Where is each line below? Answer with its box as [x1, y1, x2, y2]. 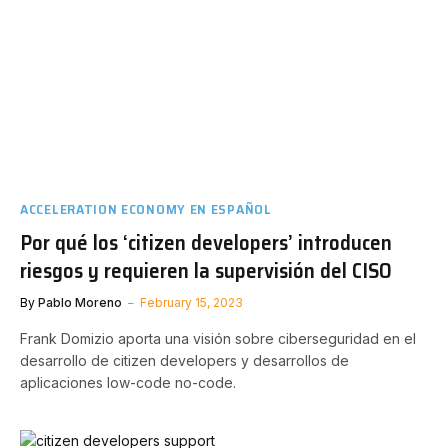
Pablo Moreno [38, 295, 122, 310]
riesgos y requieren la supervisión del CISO [20, 254, 392, 287]
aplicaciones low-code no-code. [20, 374, 236, 391]
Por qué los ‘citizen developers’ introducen [20, 226, 392, 259]
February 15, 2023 [140, 295, 243, 310]
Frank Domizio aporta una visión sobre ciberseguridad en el [20, 330, 416, 347]
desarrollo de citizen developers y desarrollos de [20, 352, 349, 369]
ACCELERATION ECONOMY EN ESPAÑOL [20, 198, 272, 220]
